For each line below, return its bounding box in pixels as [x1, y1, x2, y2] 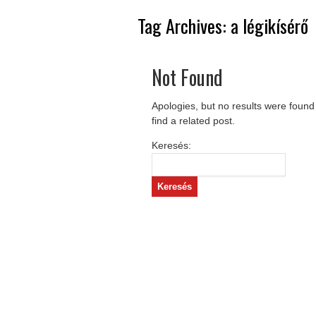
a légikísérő [230, 12, 308, 39]
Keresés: [151, 140, 191, 151]
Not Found [151, 63, 223, 92]
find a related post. [151, 115, 235, 126]
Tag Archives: [137, 12, 231, 39]
